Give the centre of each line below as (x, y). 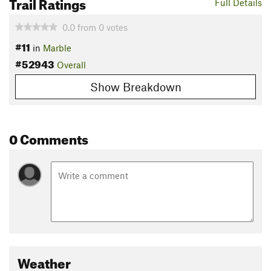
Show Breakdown (135, 87)
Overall (71, 65)
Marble (57, 48)
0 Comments (49, 137)
